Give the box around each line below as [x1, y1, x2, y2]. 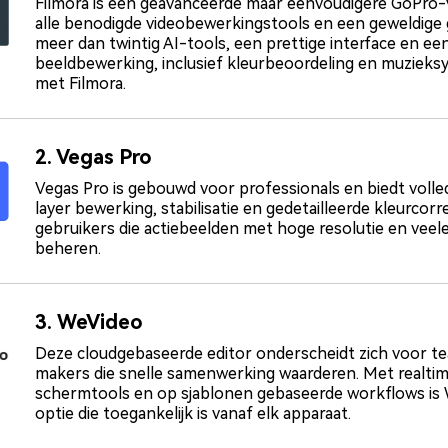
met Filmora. [35, 73, 126, 93]
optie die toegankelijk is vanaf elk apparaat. [35, 403, 351, 423]
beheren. [35, 238, 101, 258]
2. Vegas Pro [35, 144, 152, 169]
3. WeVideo [35, 309, 143, 334]
